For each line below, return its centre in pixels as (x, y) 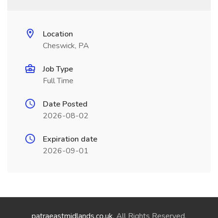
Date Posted (65, 104)
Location (58, 34)
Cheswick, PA (66, 46)
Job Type (58, 69)
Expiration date (70, 139)
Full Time (58, 81)
